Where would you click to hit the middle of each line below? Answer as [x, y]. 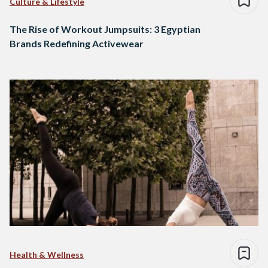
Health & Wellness [47, 255]
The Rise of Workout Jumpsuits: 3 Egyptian [105, 29]
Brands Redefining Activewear [77, 44]
